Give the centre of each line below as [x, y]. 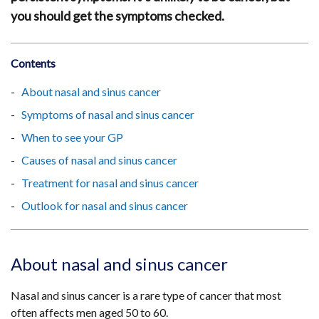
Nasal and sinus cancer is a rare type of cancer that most [146, 295]
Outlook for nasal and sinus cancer [105, 205]
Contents [33, 63]
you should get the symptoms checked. [117, 16]
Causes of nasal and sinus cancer [99, 160]
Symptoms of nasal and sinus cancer [108, 114]
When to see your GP [72, 137]
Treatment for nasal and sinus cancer [110, 183]
